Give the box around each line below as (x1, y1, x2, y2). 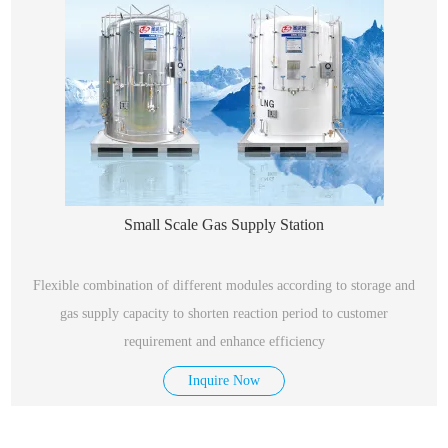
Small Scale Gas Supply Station (124, 216, 324, 233)
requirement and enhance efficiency (123, 334, 325, 349)
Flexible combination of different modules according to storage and (33, 278, 415, 293)
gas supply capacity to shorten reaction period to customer (60, 306, 388, 321)
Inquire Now (188, 373, 260, 388)
